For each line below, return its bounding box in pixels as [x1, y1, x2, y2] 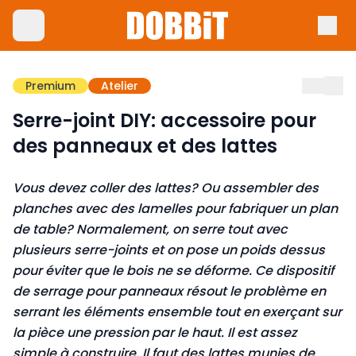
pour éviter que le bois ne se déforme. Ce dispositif [13, 261, 334, 280]
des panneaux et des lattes [13, 133, 277, 159]
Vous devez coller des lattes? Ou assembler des [13, 179, 319, 197]
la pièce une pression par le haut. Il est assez [13, 323, 297, 342]
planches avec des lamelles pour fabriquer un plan [13, 199, 338, 218]
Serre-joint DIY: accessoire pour [13, 107, 316, 133]
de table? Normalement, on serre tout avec [13, 220, 288, 238]
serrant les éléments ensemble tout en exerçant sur [13, 303, 342, 321]
